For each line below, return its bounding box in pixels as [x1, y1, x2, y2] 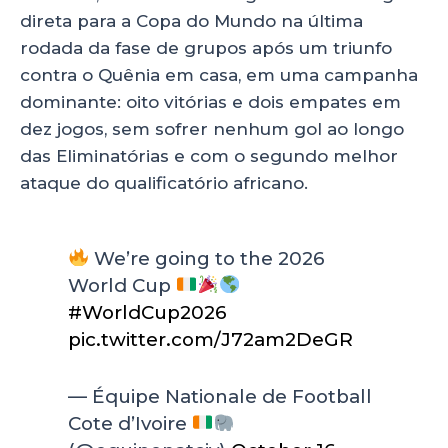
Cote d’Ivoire [68, 411, 193, 435]
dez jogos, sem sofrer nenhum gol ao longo [20, 118, 404, 139]
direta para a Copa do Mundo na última [20, 10, 363, 31]
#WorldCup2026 [68, 300, 228, 324]
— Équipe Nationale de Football [68, 384, 373, 408]
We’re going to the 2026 [89, 246, 326, 270]
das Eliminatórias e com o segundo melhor [20, 145, 398, 166]
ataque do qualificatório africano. [20, 172, 308, 193]
